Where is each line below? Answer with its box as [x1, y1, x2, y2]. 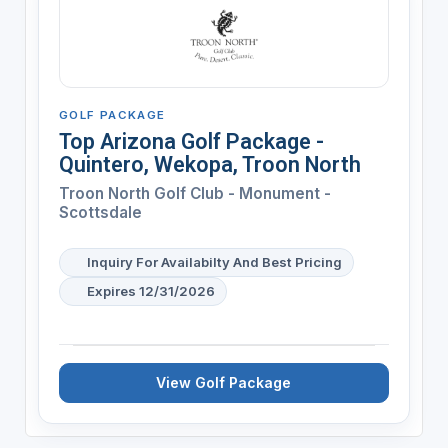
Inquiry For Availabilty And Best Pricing [86, 253, 342, 270]
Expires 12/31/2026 [86, 282, 215, 299]
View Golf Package [156, 373, 292, 391]
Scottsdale [58, 202, 142, 222]
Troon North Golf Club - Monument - [58, 183, 331, 203]
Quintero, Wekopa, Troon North [58, 151, 361, 177]
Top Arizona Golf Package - [58, 128, 324, 154]
